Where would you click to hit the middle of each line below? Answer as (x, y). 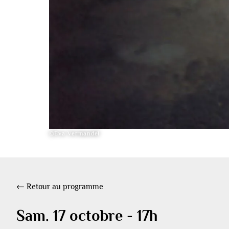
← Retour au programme (60, 186)
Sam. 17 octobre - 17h (87, 215)
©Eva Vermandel (75, 133)
